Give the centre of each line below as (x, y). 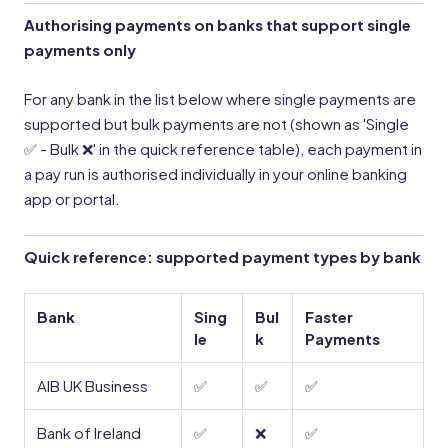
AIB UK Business (92, 385)
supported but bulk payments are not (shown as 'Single (216, 123)
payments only (80, 49)
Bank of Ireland (89, 432)
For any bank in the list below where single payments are (220, 98)
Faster (329, 316)
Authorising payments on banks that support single (217, 24)
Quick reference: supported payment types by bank (222, 256)
